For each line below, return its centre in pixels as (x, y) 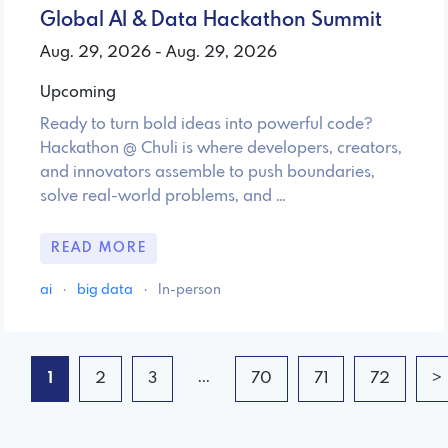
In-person (189, 290)
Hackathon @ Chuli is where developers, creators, (221, 148)
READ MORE (98, 248)
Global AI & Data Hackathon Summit (211, 20)
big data (106, 290)
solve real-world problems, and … (163, 196)
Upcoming (78, 92)
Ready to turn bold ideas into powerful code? (206, 124)
